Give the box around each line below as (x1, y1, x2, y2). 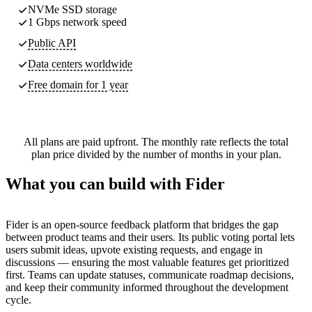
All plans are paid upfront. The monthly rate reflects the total (24, 135, 288, 148)
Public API (28, 36, 76, 49)
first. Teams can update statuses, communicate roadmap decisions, (6, 268, 294, 281)
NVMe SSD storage (28, 3, 117, 15)
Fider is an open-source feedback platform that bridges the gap (6, 218, 279, 231)
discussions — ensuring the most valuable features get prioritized (6, 256, 289, 268)
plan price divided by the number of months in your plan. (31, 148, 281, 160)
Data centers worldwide (28, 57, 132, 70)
